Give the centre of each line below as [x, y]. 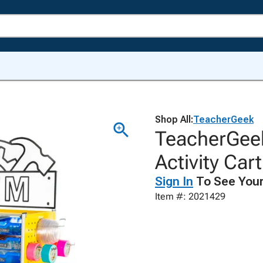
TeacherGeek [223, 119]
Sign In [174, 181]
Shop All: [174, 119]
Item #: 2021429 [190, 196]
